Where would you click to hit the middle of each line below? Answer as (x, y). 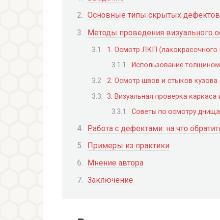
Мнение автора (115, 163)
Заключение (110, 180)
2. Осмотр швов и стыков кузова (162, 80)
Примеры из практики (128, 145)
